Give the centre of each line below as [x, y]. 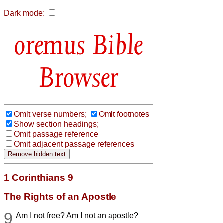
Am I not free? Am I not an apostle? [77, 215]
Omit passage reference [56, 134]
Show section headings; [56, 124]
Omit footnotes [124, 114]
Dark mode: [24, 13]
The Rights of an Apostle [60, 196]
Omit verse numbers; [50, 114]
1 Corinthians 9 [39, 177]
